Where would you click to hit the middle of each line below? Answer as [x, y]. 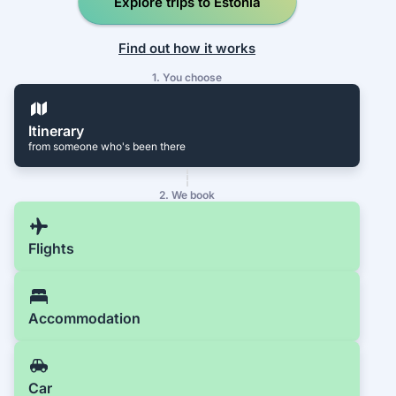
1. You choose [187, 78]
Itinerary [56, 131]
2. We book [187, 195]
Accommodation [84, 319]
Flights [51, 249]
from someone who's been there [107, 147]
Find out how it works [187, 48]
